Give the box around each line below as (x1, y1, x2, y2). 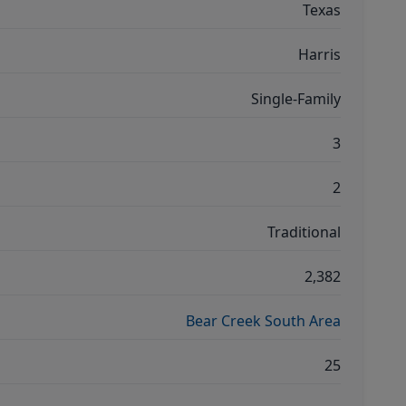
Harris (298, 44, 341, 64)
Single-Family (251, 89, 341, 109)
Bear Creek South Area (186, 311, 341, 331)
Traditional (267, 222, 341, 242)
